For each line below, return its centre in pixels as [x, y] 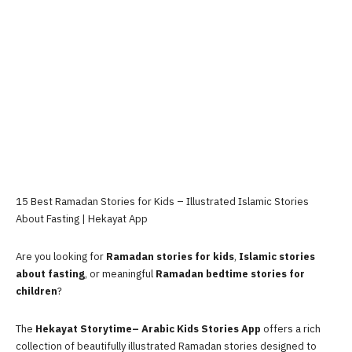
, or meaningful [120, 273]
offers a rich [291, 328]
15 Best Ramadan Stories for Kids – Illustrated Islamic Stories [162, 201]
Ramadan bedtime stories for [230, 273]
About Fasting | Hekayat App [82, 218]
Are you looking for [61, 256]
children [37, 291]
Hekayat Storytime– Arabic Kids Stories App [148, 328]
